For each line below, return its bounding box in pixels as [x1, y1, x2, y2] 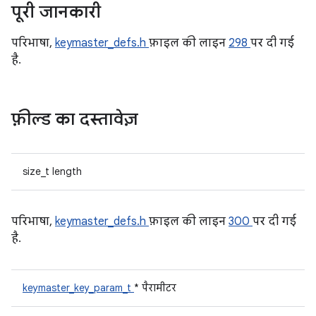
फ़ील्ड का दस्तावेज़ [11, 109, 142, 130]
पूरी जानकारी [11, 1, 105, 23]
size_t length [23, 165, 82, 178]
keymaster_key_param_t [23, 281, 134, 294]
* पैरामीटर [134, 281, 176, 294]
